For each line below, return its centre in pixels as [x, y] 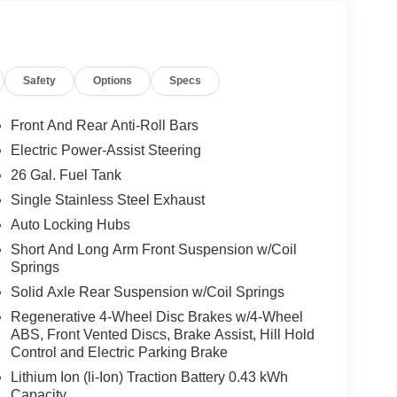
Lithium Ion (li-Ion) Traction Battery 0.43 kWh [149, 377]
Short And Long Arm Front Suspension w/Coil [153, 249]
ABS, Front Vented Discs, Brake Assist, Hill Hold [162, 334]
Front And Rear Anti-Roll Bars [104, 125]
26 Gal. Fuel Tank [66, 175]
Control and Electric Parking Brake [119, 352]
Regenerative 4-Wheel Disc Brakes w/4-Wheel [156, 316]
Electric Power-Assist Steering [105, 150]
